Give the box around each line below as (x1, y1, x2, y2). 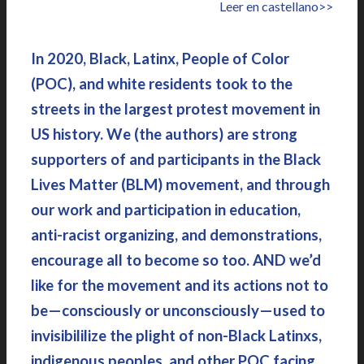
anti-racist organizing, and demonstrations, (31, 226, 322, 244)
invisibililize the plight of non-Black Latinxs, (31, 327, 322, 344)
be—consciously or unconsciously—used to (31, 301, 325, 319)
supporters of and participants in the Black (31, 150, 321, 168)
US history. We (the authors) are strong (31, 125, 297, 143)
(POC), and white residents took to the (31, 75, 292, 93)
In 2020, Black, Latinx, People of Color (31, 50, 289, 67)
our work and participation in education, (31, 201, 301, 219)
